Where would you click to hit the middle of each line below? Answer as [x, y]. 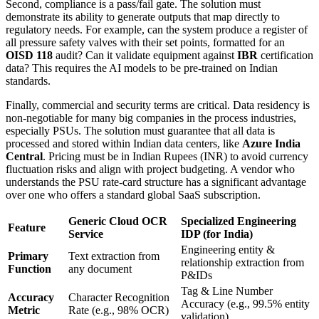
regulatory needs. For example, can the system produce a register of [157, 29]
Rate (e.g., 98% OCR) [119, 310]
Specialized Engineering [239, 221]
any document [100, 268]
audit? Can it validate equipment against [145, 55]
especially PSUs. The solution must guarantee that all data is [140, 130]
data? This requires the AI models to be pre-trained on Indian [142, 68]
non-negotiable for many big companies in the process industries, [151, 117]
